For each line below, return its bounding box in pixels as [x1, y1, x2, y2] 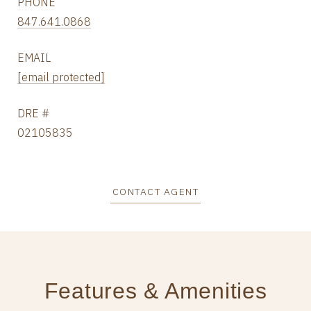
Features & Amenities [44, 278, 267, 303]
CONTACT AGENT [112, 185, 199, 198]
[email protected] [17, 70, 105, 84]
